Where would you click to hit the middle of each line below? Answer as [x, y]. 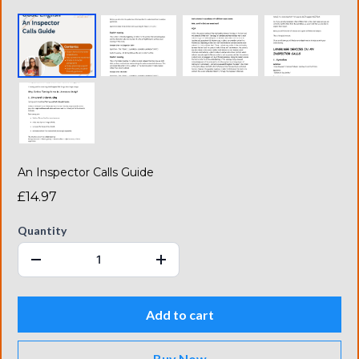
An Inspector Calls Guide [86, 172]
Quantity [42, 230]
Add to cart [179, 314]
